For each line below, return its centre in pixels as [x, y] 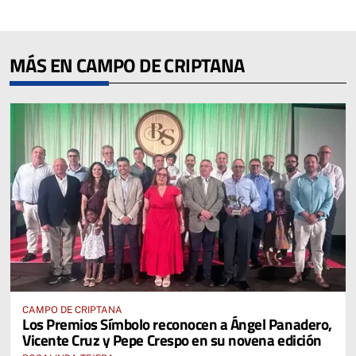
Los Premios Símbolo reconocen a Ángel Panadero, [177, 324]
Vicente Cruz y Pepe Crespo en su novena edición [172, 340]
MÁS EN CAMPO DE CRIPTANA [127, 65]
